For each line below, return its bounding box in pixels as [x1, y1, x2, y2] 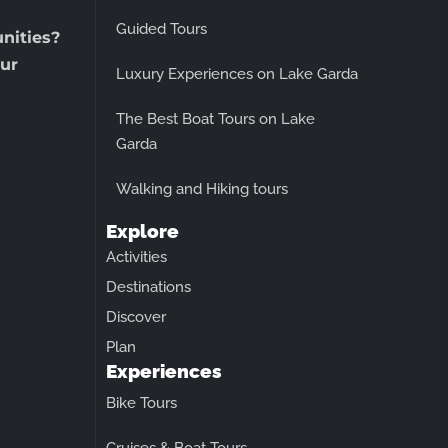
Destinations [106, 277, 191, 296]
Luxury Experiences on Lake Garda [116, 64, 358, 83]
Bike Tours [106, 393, 177, 412]
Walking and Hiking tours [116, 179, 288, 198]
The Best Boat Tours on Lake [116, 109, 315, 128]
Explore [106, 219, 179, 242]
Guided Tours [116, 19, 207, 38]
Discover [106, 307, 166, 326]
